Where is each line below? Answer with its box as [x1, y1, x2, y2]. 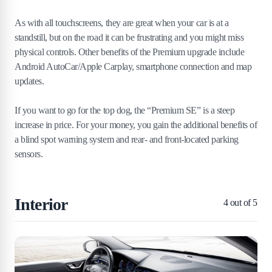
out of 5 [228, 197, 257, 208]
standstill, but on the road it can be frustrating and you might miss [15, 32, 244, 43]
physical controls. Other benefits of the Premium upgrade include [15, 47, 245, 58]
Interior [15, 195, 68, 214]
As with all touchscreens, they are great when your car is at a [15, 18, 229, 29]
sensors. [15, 149, 43, 160]
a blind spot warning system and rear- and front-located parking [15, 134, 239, 145]
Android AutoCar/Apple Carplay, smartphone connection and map [15, 61, 252, 72]
